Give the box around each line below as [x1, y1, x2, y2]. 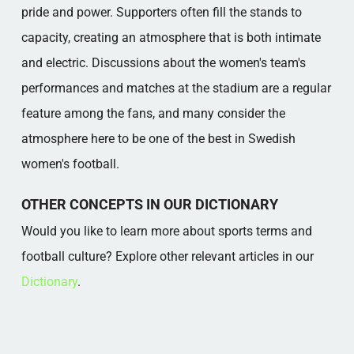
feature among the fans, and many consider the [21, 106, 285, 121]
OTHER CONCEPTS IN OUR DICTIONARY [21, 196, 278, 213]
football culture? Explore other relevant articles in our [21, 249, 314, 264]
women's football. [21, 156, 119, 171]
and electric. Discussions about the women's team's [21, 55, 306, 70]
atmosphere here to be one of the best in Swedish [21, 131, 296, 146]
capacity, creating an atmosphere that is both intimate [21, 30, 321, 45]
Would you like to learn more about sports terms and [21, 224, 312, 239]
